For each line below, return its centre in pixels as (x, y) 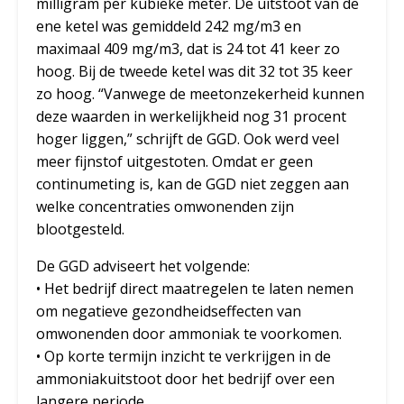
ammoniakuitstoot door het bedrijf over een (185, 379)
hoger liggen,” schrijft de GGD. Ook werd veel (188, 139)
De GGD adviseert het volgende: (143, 266)
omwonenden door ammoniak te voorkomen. (189, 334)
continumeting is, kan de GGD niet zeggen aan (193, 184)
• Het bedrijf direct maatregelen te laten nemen (195, 289)
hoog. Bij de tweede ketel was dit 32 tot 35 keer (194, 72)
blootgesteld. (80, 230)
